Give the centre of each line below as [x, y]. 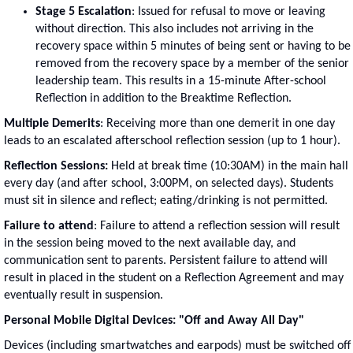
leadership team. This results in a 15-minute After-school [181, 81]
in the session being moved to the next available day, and [150, 243]
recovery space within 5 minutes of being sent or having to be [193, 46]
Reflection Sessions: [56, 166]
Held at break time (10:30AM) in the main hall [228, 166]
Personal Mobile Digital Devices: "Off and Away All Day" [154, 320]
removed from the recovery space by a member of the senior [192, 63]
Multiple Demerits [52, 123]
